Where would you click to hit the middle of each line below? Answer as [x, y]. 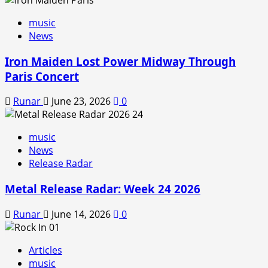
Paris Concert [42, 76]
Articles [45, 250]
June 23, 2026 [81, 101]
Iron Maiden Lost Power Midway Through [120, 61]
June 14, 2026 [81, 214]
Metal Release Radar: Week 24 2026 [103, 189]
